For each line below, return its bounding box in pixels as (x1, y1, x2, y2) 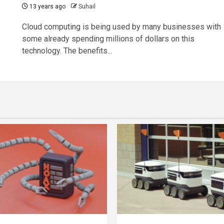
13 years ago (27, 3, 65, 10)
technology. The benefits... (21, 46, 112, 56)
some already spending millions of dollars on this (21, 34, 194, 44)
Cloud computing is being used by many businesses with (21, 22, 221, 32)
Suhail (78, 3, 95, 10)
